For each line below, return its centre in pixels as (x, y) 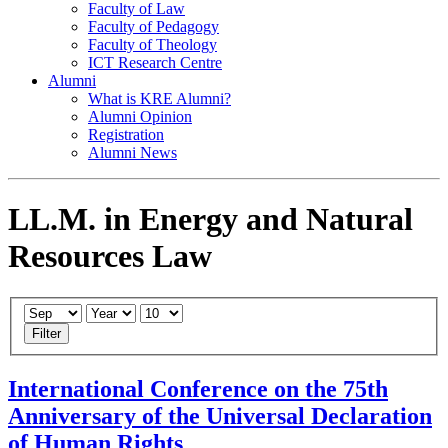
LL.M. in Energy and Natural (210, 219)
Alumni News (132, 152)
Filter (46, 334)
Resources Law (110, 256)
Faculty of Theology (152, 44)
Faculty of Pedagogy (153, 26)
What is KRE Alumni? (159, 98)
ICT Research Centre (155, 62)
